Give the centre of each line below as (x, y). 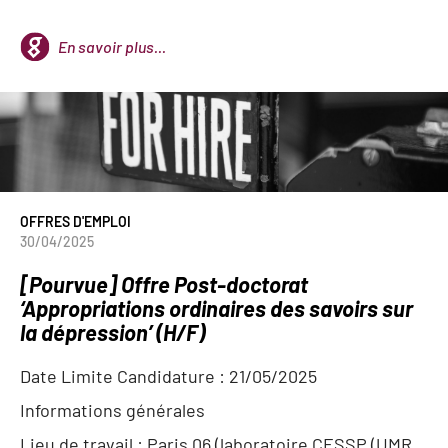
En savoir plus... (112, 46)
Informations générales (112, 410)
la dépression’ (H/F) (112, 332)
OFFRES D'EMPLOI (75, 221)
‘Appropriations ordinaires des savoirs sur (216, 308)
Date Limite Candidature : (124, 376)
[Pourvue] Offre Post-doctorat (164, 284)
